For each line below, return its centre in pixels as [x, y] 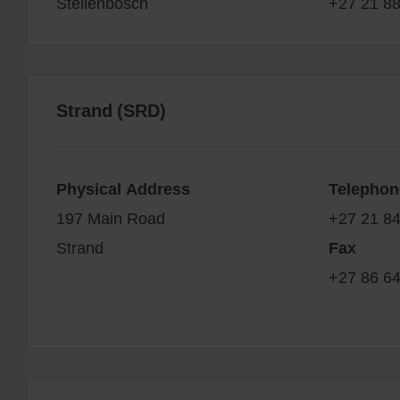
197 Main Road [111, 217]
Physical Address [123, 188]
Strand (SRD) [111, 110]
